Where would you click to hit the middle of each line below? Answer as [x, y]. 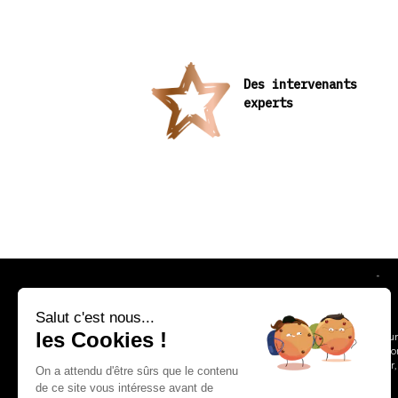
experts [269, 103]
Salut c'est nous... [95, 318]
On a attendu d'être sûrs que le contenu [137, 371]
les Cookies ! [101, 340]
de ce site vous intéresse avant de [124, 388]
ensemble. [321, 379]
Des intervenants [301, 84]
